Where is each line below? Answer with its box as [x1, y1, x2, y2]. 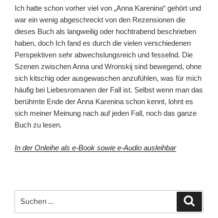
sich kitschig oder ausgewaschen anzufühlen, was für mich [15, 74, 201, 83]
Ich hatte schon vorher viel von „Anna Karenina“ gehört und [15, 4, 201, 13]
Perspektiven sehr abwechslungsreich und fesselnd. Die [15, 51, 193, 59]
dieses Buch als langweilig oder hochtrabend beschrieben [15, 27, 196, 36]
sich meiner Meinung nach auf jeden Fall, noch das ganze [15, 109, 197, 118]
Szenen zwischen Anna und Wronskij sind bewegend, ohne [15, 62, 201, 71]
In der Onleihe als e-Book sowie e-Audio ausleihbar [15, 143, 176, 152]
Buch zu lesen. [15, 121, 62, 129]
